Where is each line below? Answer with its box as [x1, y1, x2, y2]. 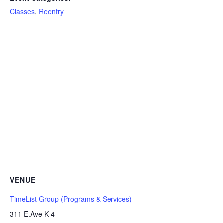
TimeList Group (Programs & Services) [10, 193, 132, 204]
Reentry [39, 6, 64, 16]
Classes [10, 6, 35, 16]
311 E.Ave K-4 [10, 208, 55, 219]
